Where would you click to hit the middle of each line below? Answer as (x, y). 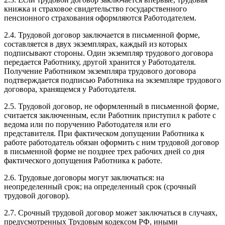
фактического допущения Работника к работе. (83, 160)
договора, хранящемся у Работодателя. (70, 89)
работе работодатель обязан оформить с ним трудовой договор (111, 142)
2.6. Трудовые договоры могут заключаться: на (84, 177)
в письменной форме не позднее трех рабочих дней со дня (104, 151)
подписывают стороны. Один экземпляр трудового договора (108, 53)
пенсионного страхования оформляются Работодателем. (100, 18)
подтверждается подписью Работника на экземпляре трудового (113, 80)
